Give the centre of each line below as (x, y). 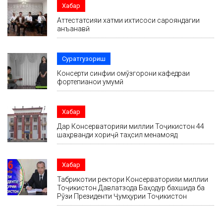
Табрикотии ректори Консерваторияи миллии (133, 180)
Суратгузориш (84, 59)
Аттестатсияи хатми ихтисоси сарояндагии (128, 21)
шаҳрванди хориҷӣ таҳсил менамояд (117, 135)
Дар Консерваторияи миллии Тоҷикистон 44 (131, 127)
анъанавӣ (73, 29)
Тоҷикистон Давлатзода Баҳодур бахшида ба (131, 188)
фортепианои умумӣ (90, 82)
